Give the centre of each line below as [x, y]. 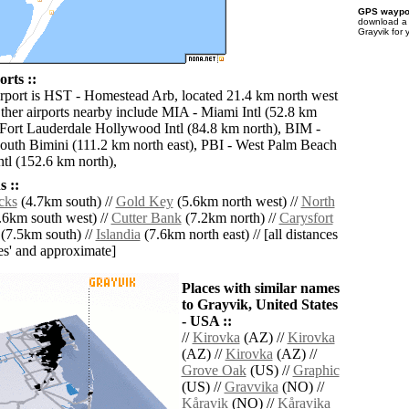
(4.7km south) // [66, 202]
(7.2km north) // [230, 218]
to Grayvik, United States [259, 305]
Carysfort [306, 218]
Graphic [316, 371]
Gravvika [251, 387]
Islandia [118, 235]
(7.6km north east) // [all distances [239, 235]
